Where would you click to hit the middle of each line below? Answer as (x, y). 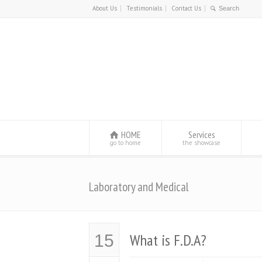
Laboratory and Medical (139, 187)
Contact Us (186, 8)
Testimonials (144, 8)
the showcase (201, 143)
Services (201, 135)
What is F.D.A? (168, 240)
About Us (105, 8)
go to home (125, 143)
